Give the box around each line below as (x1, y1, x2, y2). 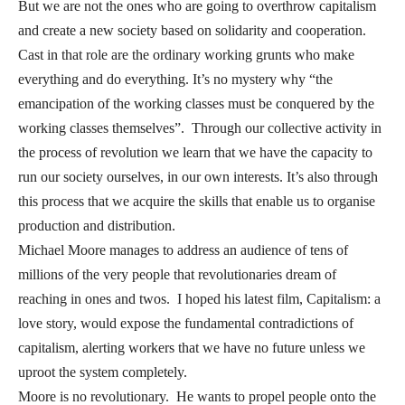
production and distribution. (18, 218, 175, 234)
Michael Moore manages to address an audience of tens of (18, 242, 348, 259)
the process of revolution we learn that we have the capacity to (18, 145, 372, 161)
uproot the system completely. (18, 364, 187, 381)
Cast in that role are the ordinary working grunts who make (18, 47, 354, 63)
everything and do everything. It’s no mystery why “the (18, 71, 333, 88)
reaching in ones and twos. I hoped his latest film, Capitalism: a (18, 291, 381, 307)
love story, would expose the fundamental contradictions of (18, 316, 353, 332)
